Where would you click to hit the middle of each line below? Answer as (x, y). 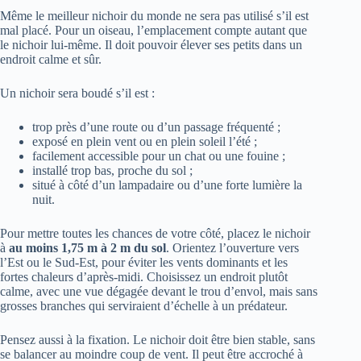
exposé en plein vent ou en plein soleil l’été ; (145, 141)
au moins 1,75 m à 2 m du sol (87, 247)
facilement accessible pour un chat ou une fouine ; (159, 156)
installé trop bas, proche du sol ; (112, 170)
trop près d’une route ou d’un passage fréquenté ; (156, 127)
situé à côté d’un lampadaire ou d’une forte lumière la (167, 185)
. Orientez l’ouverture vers (232, 247)
